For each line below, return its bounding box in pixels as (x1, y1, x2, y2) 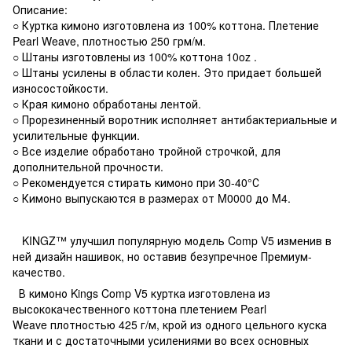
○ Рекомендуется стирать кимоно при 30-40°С (13, 174, 259, 190)
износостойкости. (13, 79, 108, 96)
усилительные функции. (13, 126, 140, 143)
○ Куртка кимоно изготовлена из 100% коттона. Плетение (13, 16, 319, 33)
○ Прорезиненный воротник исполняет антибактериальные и (13, 111, 337, 127)
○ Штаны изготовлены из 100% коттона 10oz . (13, 48, 257, 64)
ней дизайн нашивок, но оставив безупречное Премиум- (13, 247, 312, 264)
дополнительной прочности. (13, 158, 163, 174)
